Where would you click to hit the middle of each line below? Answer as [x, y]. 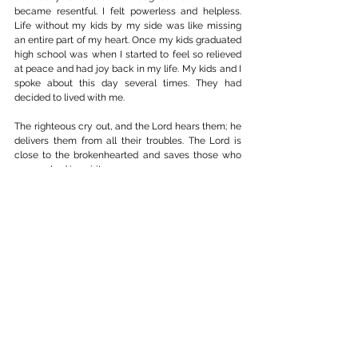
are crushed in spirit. [59, 170]
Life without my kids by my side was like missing [128, 26]
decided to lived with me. [70, 98]
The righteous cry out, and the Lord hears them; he [128, 127]
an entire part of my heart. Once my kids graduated [128, 40]
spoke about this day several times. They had [128, 84]
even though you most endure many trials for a [128, 227]
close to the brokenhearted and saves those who [128, 155]
